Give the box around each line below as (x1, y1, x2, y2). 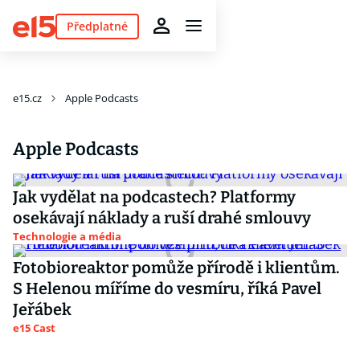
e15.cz (13, 91, 42, 105)
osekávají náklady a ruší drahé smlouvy (13, 208, 311, 227)
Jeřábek (13, 300, 72, 319)
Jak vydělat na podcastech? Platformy (13, 187, 296, 207)
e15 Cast (13, 321, 55, 335)
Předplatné (66, 18, 128, 34)
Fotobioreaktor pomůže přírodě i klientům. (13, 258, 340, 277)
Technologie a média (13, 229, 121, 243)
